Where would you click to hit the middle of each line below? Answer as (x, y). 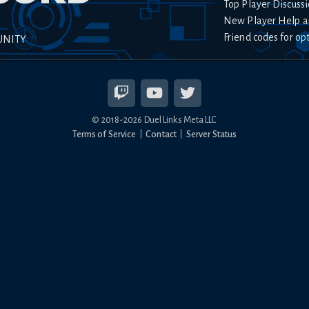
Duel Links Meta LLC (180, 119)
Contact (161, 134)
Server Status (211, 134)
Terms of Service (104, 134)
